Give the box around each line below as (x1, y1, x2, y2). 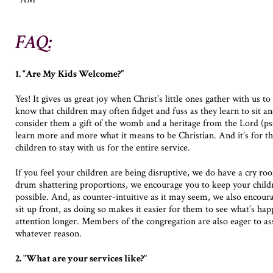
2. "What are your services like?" (15, 252, 147, 266)
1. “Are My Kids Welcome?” (15, 67, 124, 80)
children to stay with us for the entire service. (15, 141, 190, 154)
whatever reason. (15, 227, 84, 241)
